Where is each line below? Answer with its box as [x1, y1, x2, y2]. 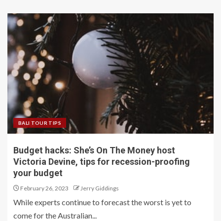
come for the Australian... [13, 211, 97, 220]
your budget [13, 168, 63, 178]
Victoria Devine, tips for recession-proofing [13, 156, 190, 167]
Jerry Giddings [80, 184, 119, 192]
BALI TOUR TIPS [18, 120, 61, 126]
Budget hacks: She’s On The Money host [13, 145, 175, 155]
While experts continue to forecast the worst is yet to [13, 197, 191, 207]
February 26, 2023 [19, 184, 69, 192]
